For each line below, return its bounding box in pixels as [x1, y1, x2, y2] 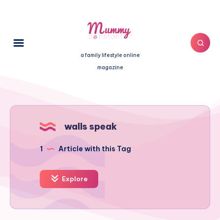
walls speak [64, 121, 117, 133]
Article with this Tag [57, 144, 131, 154]
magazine [97, 64, 123, 71]
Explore [60, 175, 87, 183]
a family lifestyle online [80, 52, 140, 59]
